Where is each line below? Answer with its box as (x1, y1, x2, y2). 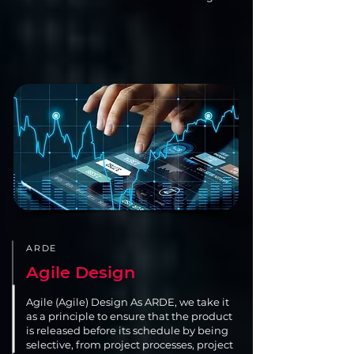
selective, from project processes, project (26, 338, 233, 351)
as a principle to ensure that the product (26, 310, 232, 322)
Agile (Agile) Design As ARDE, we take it (26, 296, 229, 308)
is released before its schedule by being (26, 324, 228, 337)
